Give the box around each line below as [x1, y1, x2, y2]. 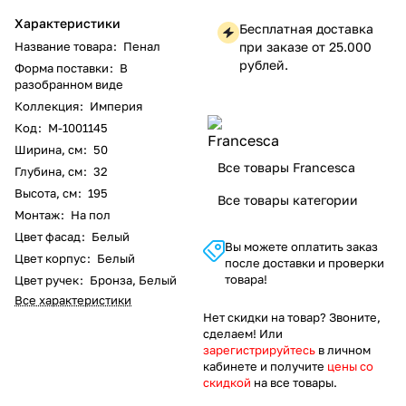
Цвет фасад [14, 228, 81, 244]
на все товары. [251, 374, 337, 390]
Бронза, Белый [90, 272, 177, 287]
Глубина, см [14, 163, 82, 179]
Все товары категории [217, 191, 358, 208]
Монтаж [14, 207, 60, 222]
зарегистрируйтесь [203, 342, 315, 357]
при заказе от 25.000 [239, 38, 372, 54]
